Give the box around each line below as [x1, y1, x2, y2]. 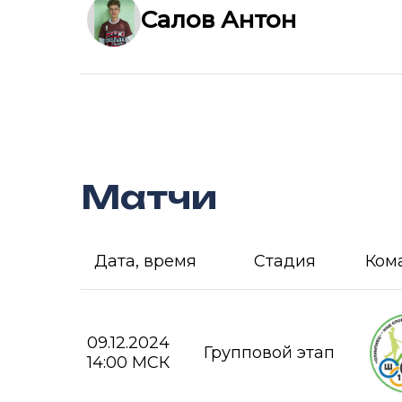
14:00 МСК [87, 352, 170, 372]
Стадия [253, 250, 316, 271]
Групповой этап [204, 342, 335, 363]
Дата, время [94, 250, 197, 271]
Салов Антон [141, 4, 296, 34]
